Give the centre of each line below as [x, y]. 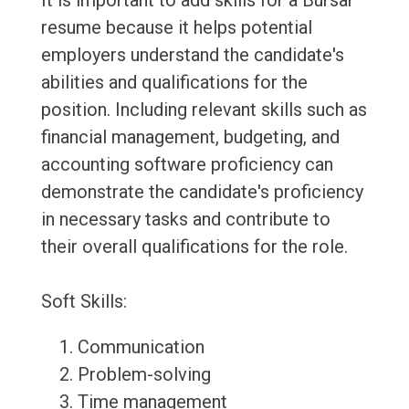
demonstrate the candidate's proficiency [202, 192]
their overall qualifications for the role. [194, 247]
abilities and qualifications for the [174, 83]
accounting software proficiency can [187, 165]
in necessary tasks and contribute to [185, 220]
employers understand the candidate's [192, 55]
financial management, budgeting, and [190, 137]
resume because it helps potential [176, 28]
